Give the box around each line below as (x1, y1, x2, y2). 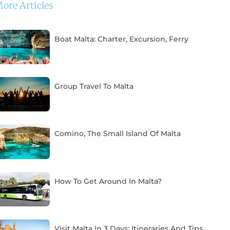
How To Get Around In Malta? (54, 176, 162, 186)
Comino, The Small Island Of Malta (54, 129, 181, 139)
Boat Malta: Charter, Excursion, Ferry (54, 34, 189, 44)
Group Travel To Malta (54, 82, 134, 91)
